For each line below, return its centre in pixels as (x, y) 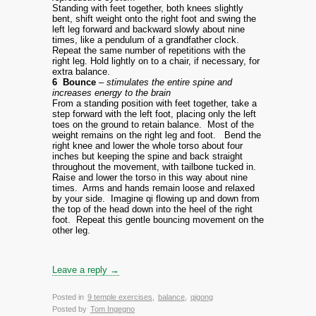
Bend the (243, 135)
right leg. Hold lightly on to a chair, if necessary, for (156, 61)
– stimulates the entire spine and (165, 82)
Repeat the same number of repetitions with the (149, 50)
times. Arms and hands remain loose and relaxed (153, 188)
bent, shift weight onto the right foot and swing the (154, 19)
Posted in (68, 297)
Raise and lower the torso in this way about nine (150, 177)
